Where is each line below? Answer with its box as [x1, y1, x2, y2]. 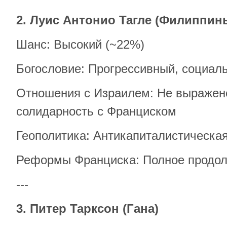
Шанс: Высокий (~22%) [16, 37, 144, 51]
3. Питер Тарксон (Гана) [16, 202, 159, 215]
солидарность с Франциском [16, 104, 176, 118]
